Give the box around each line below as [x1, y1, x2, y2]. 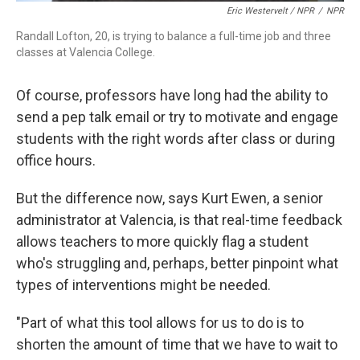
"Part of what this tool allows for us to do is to [16, 314, 304, 331]
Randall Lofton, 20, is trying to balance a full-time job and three [16, 30, 331, 43]
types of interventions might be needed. [16, 276, 271, 293]
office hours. [16, 152, 96, 169]
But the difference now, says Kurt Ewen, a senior [16, 190, 323, 207]
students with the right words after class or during [16, 130, 335, 147]
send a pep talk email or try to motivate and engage [16, 108, 338, 125]
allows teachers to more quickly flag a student [16, 233, 309, 250]
